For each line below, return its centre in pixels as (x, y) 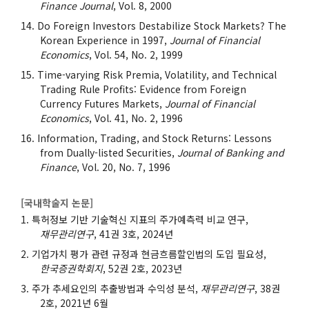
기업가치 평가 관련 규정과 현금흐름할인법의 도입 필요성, (149, 253)
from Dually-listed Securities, (109, 152)
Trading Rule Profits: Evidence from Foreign (143, 89)
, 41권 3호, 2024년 (133, 233)
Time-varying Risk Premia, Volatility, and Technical (157, 74)
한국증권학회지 (71, 268)
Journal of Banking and (231, 152)
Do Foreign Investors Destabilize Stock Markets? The (162, 25)
